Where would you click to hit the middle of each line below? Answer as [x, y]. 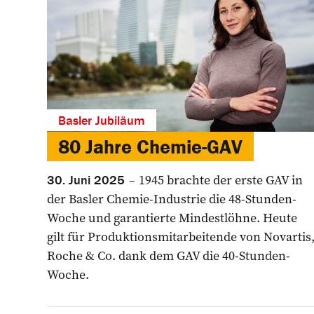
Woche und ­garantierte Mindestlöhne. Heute [172, 217]
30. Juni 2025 [86, 179]
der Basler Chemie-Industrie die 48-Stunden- [172, 198]
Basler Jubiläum [102, 120]
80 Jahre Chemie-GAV [150, 146]
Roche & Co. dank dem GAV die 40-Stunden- [169, 255]
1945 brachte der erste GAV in [219, 179]
